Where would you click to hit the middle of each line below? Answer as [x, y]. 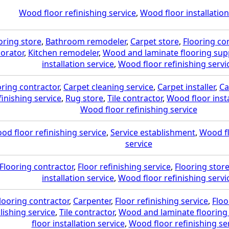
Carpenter [92, 201]
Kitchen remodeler [63, 52]
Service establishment [153, 132]
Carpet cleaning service [108, 87]
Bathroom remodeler [86, 41]
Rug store [84, 98]
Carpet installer [186, 87]
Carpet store [154, 41]
